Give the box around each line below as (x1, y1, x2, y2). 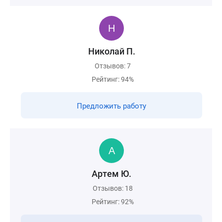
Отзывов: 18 (93, 184, 133, 192)
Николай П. (88, 46, 135, 56)
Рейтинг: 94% (92, 75, 134, 83)
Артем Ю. (92, 168, 131, 179)
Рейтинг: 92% (92, 198, 134, 206)
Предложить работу (77, 102, 146, 111)
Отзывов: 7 (95, 62, 131, 70)
